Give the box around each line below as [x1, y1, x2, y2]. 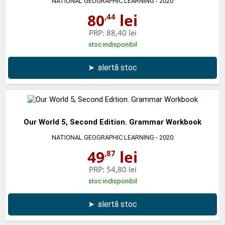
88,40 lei [106, 27, 137, 38]
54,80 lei [106, 164, 137, 174]
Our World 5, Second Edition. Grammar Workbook [24, 117, 201, 127]
